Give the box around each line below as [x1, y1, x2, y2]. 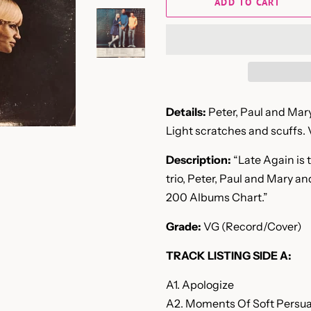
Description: [166, 153, 231, 167]
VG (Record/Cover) [201, 219, 302, 233]
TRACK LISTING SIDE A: [166, 249, 292, 262]
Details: [166, 105, 206, 119]
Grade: [166, 219, 201, 233]
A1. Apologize [166, 278, 234, 292]
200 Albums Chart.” [166, 190, 268, 204]
